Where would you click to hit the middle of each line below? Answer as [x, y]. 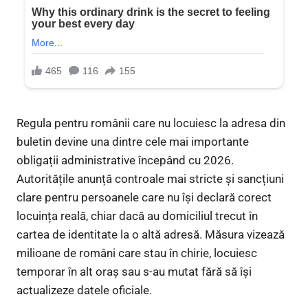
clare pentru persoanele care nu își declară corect [144, 197]
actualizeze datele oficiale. [84, 290]
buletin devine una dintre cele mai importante [133, 141]
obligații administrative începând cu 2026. [125, 160]
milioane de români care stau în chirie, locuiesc [137, 253]
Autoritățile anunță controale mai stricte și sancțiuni [150, 178]
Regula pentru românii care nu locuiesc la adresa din [151, 123]
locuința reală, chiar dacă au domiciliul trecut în [137, 216]
